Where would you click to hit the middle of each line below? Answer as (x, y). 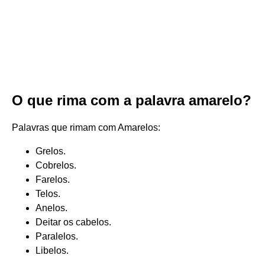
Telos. (48, 194)
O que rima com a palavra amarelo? (132, 100)
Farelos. (53, 180)
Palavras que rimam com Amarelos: (86, 127)
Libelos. (52, 251)
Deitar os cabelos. (73, 222)
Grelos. (51, 151)
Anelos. (51, 208)
